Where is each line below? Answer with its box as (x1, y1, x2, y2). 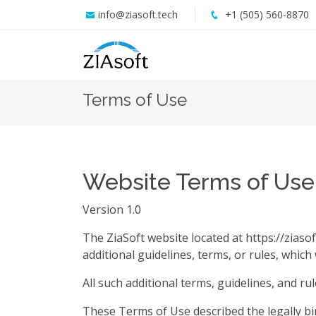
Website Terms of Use (83, 169, 315, 195)
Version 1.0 (83, 202, 141, 217)
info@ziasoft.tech (98, 8, 178, 21)
